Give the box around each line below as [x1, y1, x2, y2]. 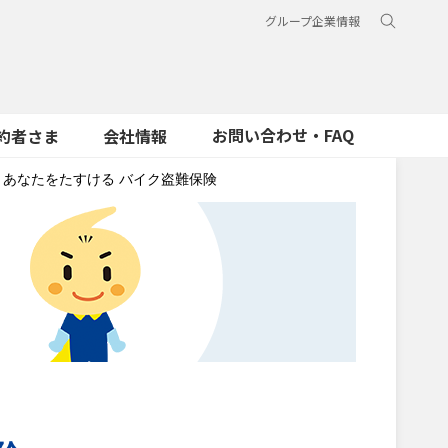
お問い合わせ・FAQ [212, 122, 355, 147]
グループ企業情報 [265, 12, 360, 29]
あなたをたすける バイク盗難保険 [2, 171, 217, 187]
